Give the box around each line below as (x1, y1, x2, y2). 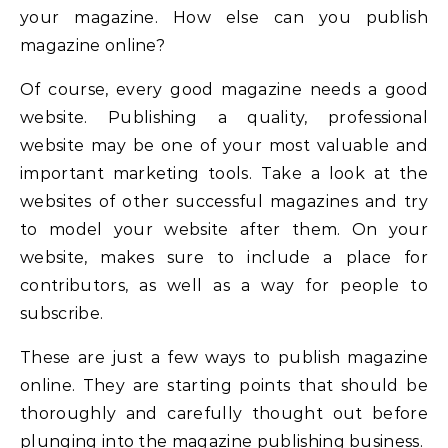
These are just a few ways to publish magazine (20, 347, 428, 367)
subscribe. (20, 303, 104, 323)
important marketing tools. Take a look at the (20, 163, 428, 183)
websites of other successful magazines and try (20, 191, 428, 211)
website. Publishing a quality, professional (20, 107, 428, 127)
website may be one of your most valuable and (20, 135, 428, 155)
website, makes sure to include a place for (20, 247, 428, 267)
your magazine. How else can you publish (20, 7, 428, 27)
